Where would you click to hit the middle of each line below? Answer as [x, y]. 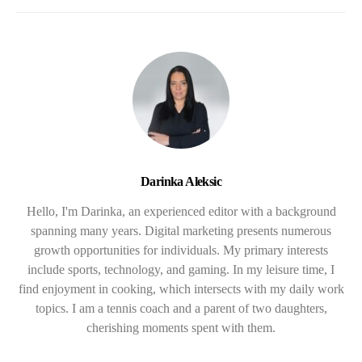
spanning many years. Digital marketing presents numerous [181, 230]
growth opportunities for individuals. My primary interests [181, 250]
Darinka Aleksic [181, 181]
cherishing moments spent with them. [181, 327]
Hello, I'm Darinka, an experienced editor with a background [181, 211]
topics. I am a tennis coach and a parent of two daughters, [181, 308]
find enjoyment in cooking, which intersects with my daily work [181, 288]
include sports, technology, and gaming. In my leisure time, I [181, 269]
